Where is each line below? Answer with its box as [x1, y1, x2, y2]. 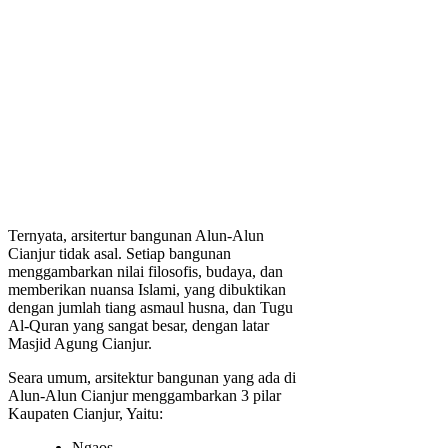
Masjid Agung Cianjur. [8, 335, 152, 353]
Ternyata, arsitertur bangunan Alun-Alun [8, 227, 264, 245]
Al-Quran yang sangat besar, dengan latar [8, 317, 269, 335]
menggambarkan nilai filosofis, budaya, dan [8, 263, 283, 281]
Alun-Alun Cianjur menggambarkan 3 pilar [8, 387, 281, 405]
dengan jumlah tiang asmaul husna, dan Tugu [8, 299, 293, 317]
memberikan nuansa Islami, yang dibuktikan [8, 281, 286, 299]
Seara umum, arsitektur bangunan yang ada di [8, 369, 296, 387]
